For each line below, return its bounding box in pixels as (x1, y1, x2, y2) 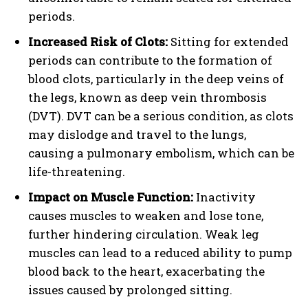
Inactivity (193, 188, 256, 205)
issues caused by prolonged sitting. (28, 281, 232, 298)
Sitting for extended (168, 33, 289, 49)
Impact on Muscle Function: (28, 188, 193, 205)
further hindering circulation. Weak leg (28, 225, 259, 242)
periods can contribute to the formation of (28, 52, 272, 68)
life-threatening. (28, 163, 125, 179)
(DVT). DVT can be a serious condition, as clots (28, 107, 294, 124)
